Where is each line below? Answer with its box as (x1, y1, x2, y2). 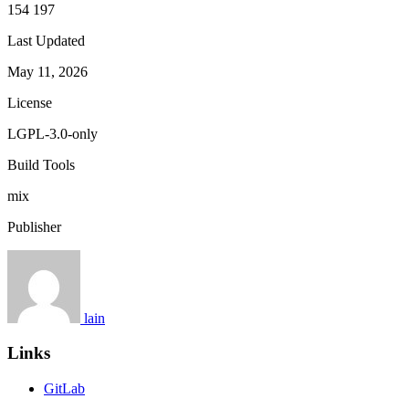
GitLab (44, 380, 85, 396)
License (7, 94, 52, 110)
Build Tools (7, 156, 75, 173)
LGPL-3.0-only (7, 125, 98, 142)
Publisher (7, 218, 61, 235)
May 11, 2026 (7, 63, 88, 79)
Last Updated (7, 32, 85, 48)
